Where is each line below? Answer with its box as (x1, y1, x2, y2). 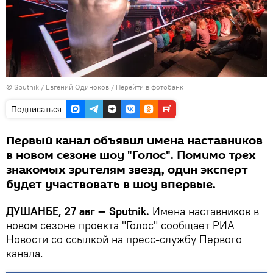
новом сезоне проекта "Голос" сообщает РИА (6, 218, 235, 233)
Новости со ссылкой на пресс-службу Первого (6, 232, 242, 247)
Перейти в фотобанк (116, 82, 183, 92)
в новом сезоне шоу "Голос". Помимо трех (6, 147, 256, 165)
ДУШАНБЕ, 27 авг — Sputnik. (6, 204, 149, 219)
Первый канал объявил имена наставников (6, 132, 263, 150)
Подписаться (11, 104, 62, 115)
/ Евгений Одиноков (41, 82, 109, 92)
